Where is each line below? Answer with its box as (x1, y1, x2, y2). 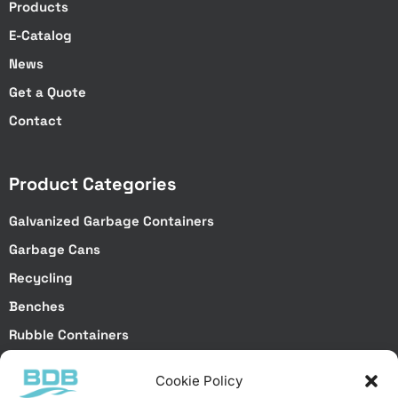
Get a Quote (8, 84, 86, 101)
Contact (8, 112, 62, 130)
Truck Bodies (8, 354, 92, 372)
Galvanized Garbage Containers (8, 212, 214, 230)
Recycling (8, 269, 73, 287)
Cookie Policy (155, 372, 243, 390)
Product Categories (8, 172, 176, 196)
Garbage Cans (8, 241, 100, 259)
